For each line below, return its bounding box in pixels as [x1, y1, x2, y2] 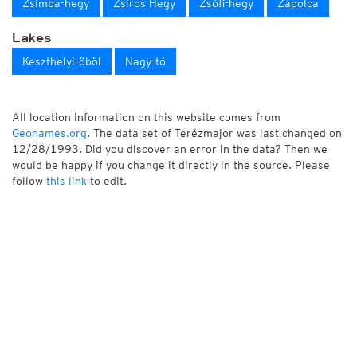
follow [12, 175, 46, 187]
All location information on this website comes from [12, 111, 280, 124]
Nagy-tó [125, 55, 166, 68]
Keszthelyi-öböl [22, 55, 101, 68]
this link [46, 175, 87, 187]
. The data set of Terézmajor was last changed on [87, 127, 342, 139]
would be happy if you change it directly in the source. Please [12, 159, 330, 171]
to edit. [87, 175, 127, 187]
